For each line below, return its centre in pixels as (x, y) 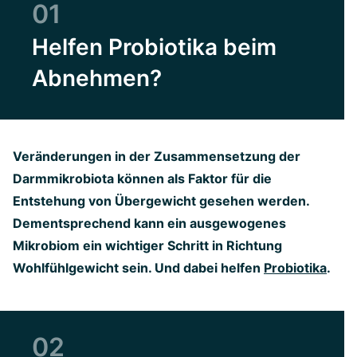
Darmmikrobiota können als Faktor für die (142, 178)
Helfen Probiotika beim (154, 47)
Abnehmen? (97, 78)
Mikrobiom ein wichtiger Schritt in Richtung (147, 245)
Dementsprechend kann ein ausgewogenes (149, 223)
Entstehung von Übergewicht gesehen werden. (161, 201)
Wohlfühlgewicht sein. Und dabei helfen (138, 268)
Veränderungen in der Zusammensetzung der (157, 156)
